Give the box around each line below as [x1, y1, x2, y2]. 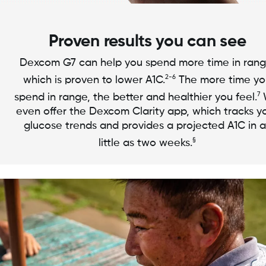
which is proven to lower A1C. [23, 74, 165, 85]
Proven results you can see [48, 33, 246, 50]
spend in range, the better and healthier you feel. [14, 91, 258, 103]
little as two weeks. [98, 137, 192, 148]
